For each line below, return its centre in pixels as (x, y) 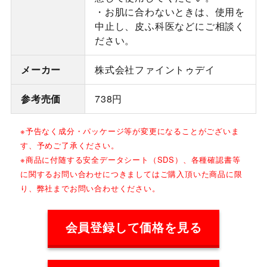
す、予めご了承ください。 (69, 145)
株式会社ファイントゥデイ (155, 70)
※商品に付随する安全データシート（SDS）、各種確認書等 (130, 160)
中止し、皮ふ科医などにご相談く (170, 26)
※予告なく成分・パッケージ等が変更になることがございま (130, 131)
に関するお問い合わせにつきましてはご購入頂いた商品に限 (131, 174)
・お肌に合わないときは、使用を (170, 12)
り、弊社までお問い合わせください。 (90, 188)
